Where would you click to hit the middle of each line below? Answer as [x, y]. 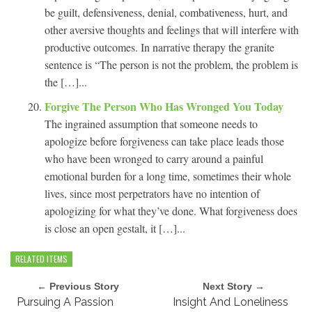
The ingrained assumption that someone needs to [151, 123]
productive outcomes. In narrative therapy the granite [159, 47]
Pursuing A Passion [65, 302]
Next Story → [234, 286]
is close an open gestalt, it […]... [115, 228]
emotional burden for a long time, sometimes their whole [168, 175]
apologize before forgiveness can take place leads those [164, 141]
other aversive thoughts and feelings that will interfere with [172, 29]
